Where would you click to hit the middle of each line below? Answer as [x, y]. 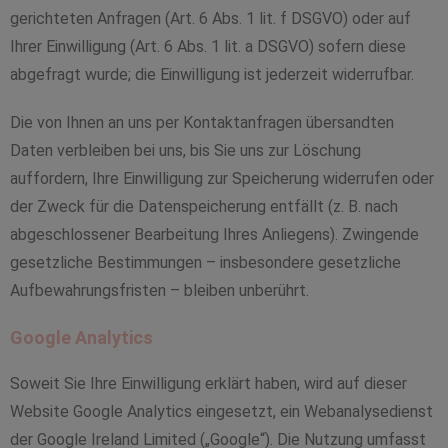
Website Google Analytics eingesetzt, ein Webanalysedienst [221, 411]
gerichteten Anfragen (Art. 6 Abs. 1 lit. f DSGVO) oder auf [210, 18]
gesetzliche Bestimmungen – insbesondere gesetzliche [205, 262]
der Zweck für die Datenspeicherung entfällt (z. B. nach [204, 206]
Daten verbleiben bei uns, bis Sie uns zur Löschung [185, 150]
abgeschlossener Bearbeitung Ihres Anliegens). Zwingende [214, 234]
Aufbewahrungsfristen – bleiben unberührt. [159, 290]
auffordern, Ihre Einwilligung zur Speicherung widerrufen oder [222, 178]
